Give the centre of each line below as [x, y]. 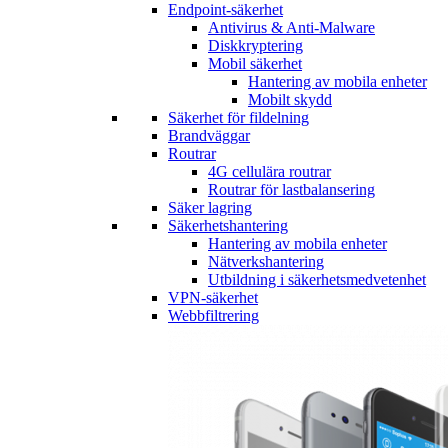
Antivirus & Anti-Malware [291, 28]
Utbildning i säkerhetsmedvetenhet [317, 280]
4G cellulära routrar [269, 172]
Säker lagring [210, 208]
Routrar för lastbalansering [291, 190]
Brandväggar [209, 136]
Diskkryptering [255, 46]
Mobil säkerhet [255, 64]
